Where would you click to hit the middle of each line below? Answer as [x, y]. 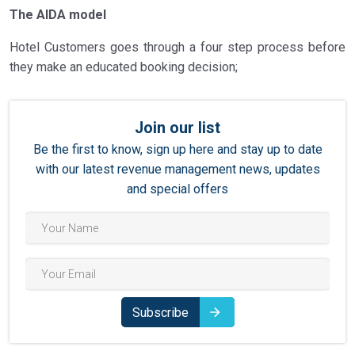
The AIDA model [58, 15]
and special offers [177, 189]
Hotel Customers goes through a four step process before [177, 47]
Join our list [177, 128]
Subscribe [160, 312]
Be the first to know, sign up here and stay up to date [177, 149]
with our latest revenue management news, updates [177, 169]
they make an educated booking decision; [124, 67]
